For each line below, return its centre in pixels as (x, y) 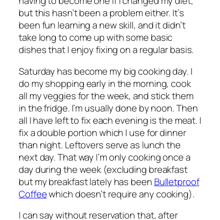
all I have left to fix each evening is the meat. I (110, 120)
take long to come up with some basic (96, 38)
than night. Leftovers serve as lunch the (100, 145)
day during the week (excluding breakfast (103, 169)
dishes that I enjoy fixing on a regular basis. (106, 50)
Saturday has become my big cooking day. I (106, 71)
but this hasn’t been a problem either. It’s (101, 13)
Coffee (33, 194)
